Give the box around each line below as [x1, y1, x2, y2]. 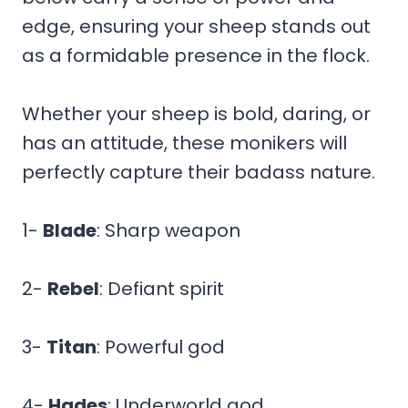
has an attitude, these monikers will [22, 129, 347, 156]
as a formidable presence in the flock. [22, 42, 370, 68]
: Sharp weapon [97, 217, 240, 243]
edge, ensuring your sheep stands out [22, 13, 371, 39]
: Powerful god [97, 333, 225, 360]
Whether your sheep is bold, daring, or [22, 100, 371, 127]
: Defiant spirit [99, 275, 224, 301]
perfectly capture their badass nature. [22, 158, 375, 185]
